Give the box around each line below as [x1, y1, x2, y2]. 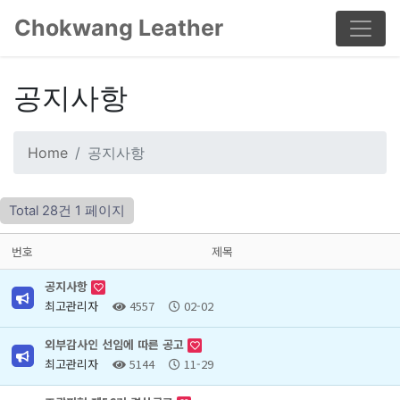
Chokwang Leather [14, 14, 223, 41]
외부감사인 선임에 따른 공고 [45, 336, 187, 353]
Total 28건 [9, 203, 71, 219]
